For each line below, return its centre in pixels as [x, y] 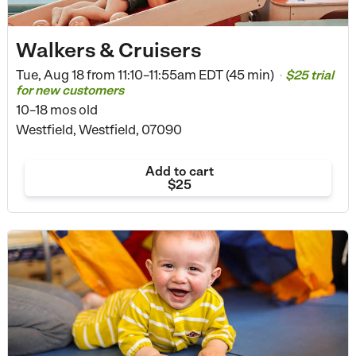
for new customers [70, 90]
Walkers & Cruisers [108, 49]
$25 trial [309, 75]
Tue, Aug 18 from [65, 74]
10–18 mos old [56, 109]
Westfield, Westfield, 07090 [99, 129]
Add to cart [179, 171]
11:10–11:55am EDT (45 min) [195, 74]
